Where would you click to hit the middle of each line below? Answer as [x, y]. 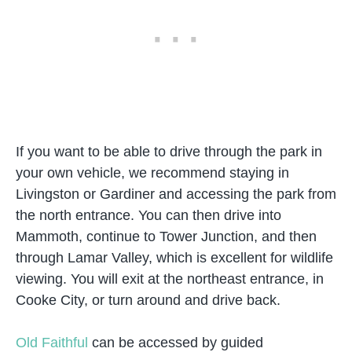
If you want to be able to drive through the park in [169, 152]
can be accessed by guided [176, 343]
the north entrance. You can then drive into [148, 215]
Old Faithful [52, 343]
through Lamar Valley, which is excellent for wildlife [174, 258]
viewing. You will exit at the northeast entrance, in [170, 279]
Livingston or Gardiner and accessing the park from [176, 194]
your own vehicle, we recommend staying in [152, 173]
